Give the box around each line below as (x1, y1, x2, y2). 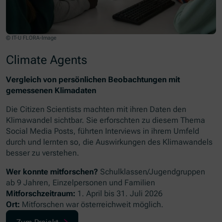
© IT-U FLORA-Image (6, 34, 57, 41)
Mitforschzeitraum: (6, 188, 76, 198)
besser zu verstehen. (6, 148, 80, 158)
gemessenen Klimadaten (6, 85, 97, 95)
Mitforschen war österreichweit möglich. (20, 199, 164, 209)
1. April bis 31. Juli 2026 (75, 188, 163, 198)
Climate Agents (6, 52, 88, 67)
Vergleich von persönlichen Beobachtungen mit (6, 74, 180, 84)
